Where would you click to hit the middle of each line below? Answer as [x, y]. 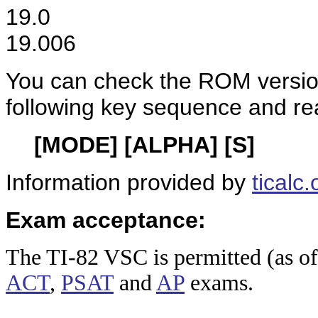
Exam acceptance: [106, 220]
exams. [219, 283]
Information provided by [129, 182]
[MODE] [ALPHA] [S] [144, 145]
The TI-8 [46, 257]
